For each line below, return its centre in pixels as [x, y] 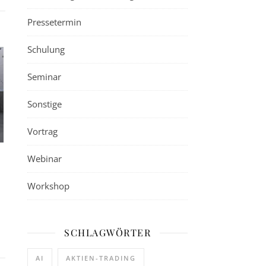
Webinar [45, 159]
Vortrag [42, 131]
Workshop [48, 186]
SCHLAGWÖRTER [107, 232]
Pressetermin [54, 22]
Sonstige [45, 104]
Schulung [46, 49]
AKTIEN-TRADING [101, 258]
